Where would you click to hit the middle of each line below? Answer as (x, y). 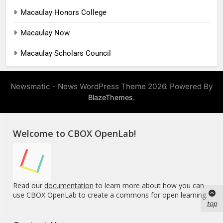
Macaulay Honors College (63, 12)
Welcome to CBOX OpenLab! (75, 133)
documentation (69, 185)
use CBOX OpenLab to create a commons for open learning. (111, 195)
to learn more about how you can (149, 185)
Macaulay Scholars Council (66, 53)
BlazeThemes (111, 97)
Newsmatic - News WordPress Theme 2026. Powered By (111, 86)
